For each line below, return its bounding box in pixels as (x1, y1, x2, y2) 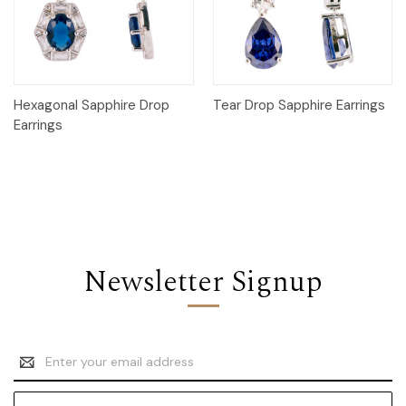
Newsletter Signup (83, 259, 323, 304)
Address (14, 362, 63, 380)
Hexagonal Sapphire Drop (14, 95, 169, 114)
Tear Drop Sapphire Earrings (212, 95, 385, 114)
